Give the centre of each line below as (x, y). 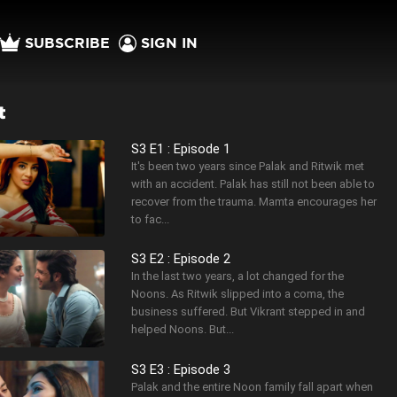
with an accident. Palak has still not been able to (253, 184)
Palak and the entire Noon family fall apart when (253, 386)
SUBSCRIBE (68, 43)
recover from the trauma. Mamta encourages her (254, 202)
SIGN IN (170, 43)
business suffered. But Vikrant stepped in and (249, 312)
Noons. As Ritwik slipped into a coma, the (238, 294)
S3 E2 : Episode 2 (181, 259)
